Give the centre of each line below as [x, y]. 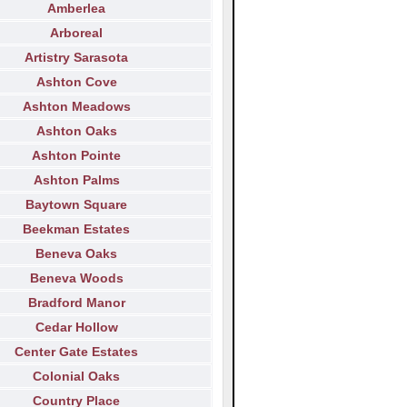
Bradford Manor [76, 303]
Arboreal [76, 33]
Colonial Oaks [76, 377]
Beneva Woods [76, 278]
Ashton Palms [76, 180]
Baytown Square [76, 205]
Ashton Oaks [76, 131]
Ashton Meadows [76, 107]
